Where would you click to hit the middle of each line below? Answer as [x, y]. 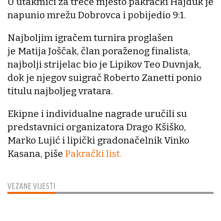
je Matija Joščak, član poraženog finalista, [99, 51]
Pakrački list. [93, 153]
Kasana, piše [36, 153]
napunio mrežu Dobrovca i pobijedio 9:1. [97, 15]
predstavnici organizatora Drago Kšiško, [97, 127]
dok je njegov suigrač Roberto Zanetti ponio [105, 77]
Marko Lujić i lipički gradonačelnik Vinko [98, 140]
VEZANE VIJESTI [31, 186]
